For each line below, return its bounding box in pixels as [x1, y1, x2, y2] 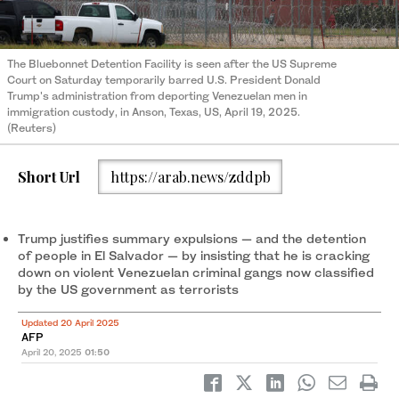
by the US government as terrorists [18, 281, 239, 297]
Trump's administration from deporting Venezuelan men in [7, 89, 307, 103]
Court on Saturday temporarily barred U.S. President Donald [7, 73, 321, 87]
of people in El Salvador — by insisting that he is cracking [18, 248, 370, 264]
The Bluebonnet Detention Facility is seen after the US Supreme [7, 57, 337, 71]
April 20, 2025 [21, 346, 82, 358]
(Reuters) [7, 121, 56, 135]
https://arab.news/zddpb [110, 167, 271, 186]
